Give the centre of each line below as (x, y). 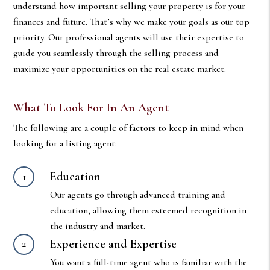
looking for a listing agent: (65, 143)
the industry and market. (97, 226)
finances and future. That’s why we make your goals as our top (132, 22)
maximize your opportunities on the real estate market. (120, 69)
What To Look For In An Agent (91, 108)
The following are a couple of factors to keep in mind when (129, 128)
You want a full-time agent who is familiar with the (148, 262)
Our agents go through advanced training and (137, 194)
